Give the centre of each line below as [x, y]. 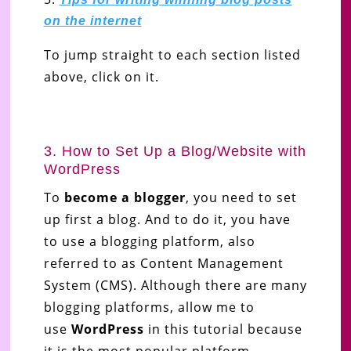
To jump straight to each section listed [172, 54]
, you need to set [241, 197]
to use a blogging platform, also [149, 241]
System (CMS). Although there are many [175, 285]
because [275, 329]
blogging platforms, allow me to [149, 307]
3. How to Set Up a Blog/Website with [175, 151]
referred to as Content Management [163, 263]
